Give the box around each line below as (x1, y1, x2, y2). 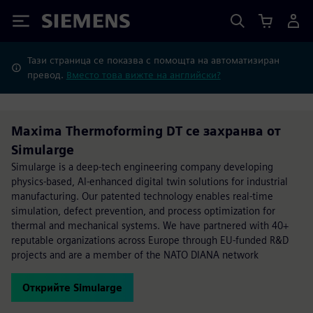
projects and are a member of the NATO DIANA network (11, 249, 259, 261)
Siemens (42, 16, 88, 31)
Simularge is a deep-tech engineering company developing (11, 161, 273, 173)
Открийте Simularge (22, 282, 122, 293)
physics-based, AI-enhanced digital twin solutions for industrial (11, 175, 288, 187)
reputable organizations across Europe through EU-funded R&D (11, 234, 289, 246)
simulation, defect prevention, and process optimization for (11, 205, 275, 217)
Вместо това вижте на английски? (66, 69, 221, 80)
